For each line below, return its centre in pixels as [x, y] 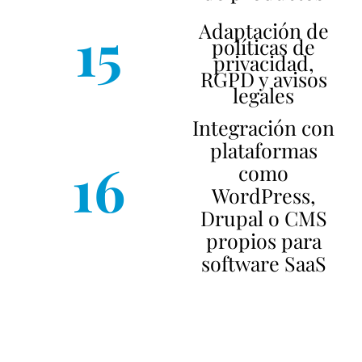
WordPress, [263, 195]
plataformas [263, 150]
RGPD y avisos [263, 79]
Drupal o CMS [263, 218]
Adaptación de [263, 30]
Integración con [263, 127]
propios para [263, 240]
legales [263, 95]
